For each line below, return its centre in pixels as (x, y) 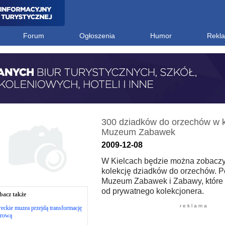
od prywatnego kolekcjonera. (152, 191)
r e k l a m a (193, 206)
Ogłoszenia (97, 36)
